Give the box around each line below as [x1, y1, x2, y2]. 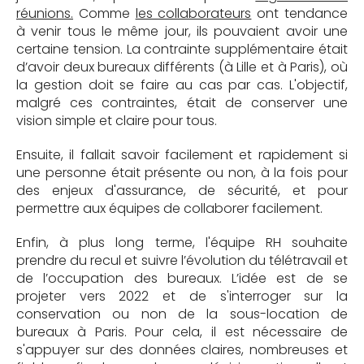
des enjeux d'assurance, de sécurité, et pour [16, 180, 348, 200]
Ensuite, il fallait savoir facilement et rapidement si [16, 145, 348, 164]
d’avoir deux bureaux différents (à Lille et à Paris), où [16, 57, 348, 76]
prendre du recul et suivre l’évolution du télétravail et [16, 250, 348, 270]
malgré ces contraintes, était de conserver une [16, 93, 348, 112]
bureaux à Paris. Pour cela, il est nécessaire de [16, 322, 348, 341]
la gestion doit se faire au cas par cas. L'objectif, [16, 75, 348, 94]
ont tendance [251, 3, 349, 23]
